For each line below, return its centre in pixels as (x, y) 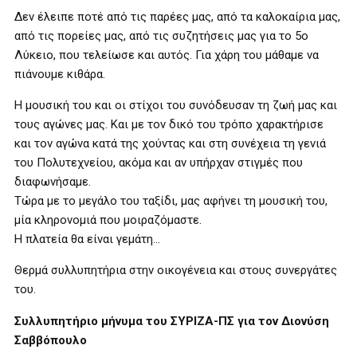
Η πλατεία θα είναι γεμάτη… (87, 239)
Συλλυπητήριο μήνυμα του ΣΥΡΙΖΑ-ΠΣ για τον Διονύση (172, 321)
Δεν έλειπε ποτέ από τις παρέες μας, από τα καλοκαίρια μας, (177, 17)
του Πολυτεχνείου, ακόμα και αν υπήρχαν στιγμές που (159, 163)
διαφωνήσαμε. (53, 182)
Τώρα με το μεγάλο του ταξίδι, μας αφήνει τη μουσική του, (171, 201)
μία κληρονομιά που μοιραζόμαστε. (108, 220)
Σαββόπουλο (51, 340)
